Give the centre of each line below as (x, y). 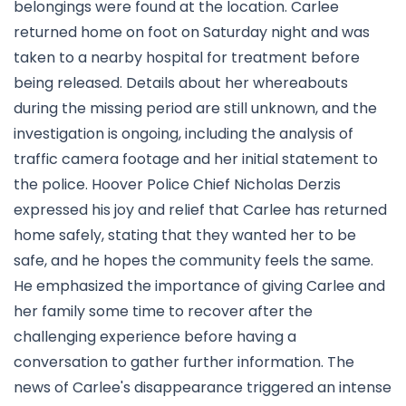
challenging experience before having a (155, 337)
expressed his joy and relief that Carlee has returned (200, 210)
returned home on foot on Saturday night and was (192, 33)
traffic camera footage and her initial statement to (196, 159)
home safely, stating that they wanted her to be (185, 236)
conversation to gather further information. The (184, 362)
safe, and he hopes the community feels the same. (193, 261)
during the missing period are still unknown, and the (195, 109)
